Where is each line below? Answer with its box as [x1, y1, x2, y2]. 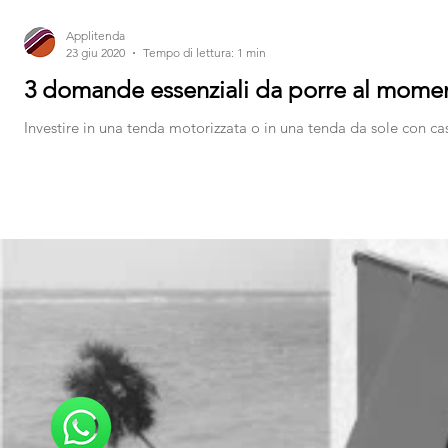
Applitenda [66, 28, 125, 43]
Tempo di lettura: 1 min [143, 45, 266, 60]
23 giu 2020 [66, 45, 125, 60]
